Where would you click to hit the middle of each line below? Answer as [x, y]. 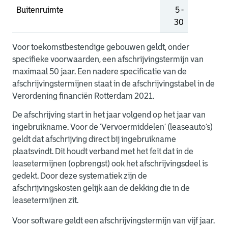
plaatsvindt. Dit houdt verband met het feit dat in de [103, 151]
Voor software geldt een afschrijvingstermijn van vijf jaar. [113, 221]
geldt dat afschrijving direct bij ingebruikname [94, 139]
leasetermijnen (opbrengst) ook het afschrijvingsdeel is [110, 164]
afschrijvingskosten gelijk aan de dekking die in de [101, 188]
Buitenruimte [40, 10]
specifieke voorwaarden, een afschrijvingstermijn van [108, 59]
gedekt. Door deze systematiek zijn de [80, 176]
